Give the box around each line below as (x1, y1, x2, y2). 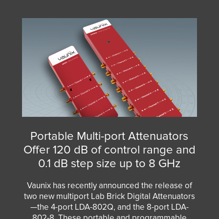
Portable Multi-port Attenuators (30, 129, 189, 143)
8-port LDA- (146, 201, 189, 212)
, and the (113, 201, 147, 212)
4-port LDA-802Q (50, 201, 113, 212)
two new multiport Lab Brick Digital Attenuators (23, 191, 195, 201)
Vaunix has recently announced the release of (26, 180, 192, 191)
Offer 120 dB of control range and (23, 142, 196, 157)
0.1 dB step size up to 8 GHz (38, 156, 181, 171)
